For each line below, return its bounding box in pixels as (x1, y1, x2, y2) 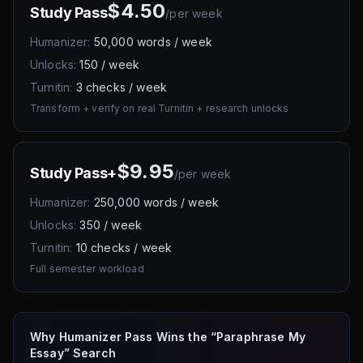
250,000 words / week (93, 195, 219, 209)
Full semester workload (30, 263, 144, 275)
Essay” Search (30, 346, 116, 360)
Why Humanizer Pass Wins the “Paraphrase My (30, 330, 305, 344)
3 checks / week (75, 80, 168, 94)
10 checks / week (75, 241, 173, 254)
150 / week (79, 58, 140, 71)
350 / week (79, 218, 143, 232)
